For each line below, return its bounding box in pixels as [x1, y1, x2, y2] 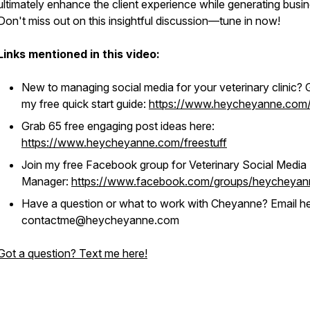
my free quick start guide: [21, 97, 149, 111]
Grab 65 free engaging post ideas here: [21, 119, 215, 133]
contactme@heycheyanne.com [21, 213, 182, 227]
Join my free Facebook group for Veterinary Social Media [21, 158, 307, 172]
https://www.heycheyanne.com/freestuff [21, 136, 227, 149]
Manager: [21, 174, 71, 188]
